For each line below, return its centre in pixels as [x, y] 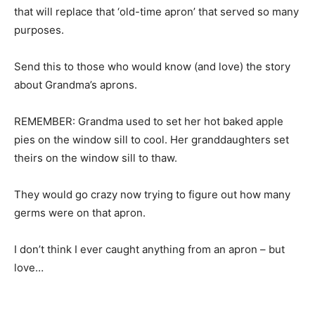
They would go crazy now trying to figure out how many [152, 194]
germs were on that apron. [80, 212]
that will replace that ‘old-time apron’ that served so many [156, 11]
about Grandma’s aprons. [76, 84]
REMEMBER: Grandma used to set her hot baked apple [149, 121]
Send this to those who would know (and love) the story [152, 66]
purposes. [39, 30]
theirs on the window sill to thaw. [96, 157]
